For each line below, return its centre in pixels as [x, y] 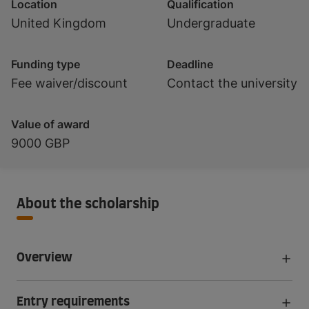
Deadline [190, 64]
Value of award [50, 124]
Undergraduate [211, 23]
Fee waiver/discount [69, 83]
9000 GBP [40, 143]
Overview [44, 258]
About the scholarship [88, 204]
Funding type [46, 64]
